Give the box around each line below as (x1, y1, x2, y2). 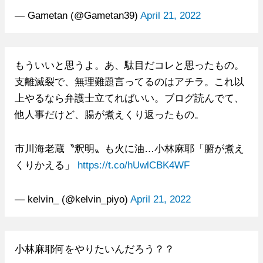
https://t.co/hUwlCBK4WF (77, 159, 190, 170)
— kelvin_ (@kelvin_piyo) (14, 193, 130, 204)
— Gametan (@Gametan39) (14, 9, 140, 21)
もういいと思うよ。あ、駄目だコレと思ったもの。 (14, 59, 244, 70)
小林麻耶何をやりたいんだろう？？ (14, 243, 174, 254)
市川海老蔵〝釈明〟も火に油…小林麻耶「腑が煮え (14, 143, 244, 154)
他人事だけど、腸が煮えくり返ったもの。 (14, 109, 204, 120)
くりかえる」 (14, 159, 77, 170)
